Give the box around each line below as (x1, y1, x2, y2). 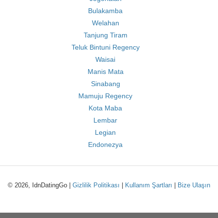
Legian (95, 128, 116, 136)
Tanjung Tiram (83, 31, 127, 39)
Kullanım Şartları (125, 182, 172, 189)
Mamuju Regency (78, 92, 132, 100)
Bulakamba (88, 7, 123, 15)
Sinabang (91, 80, 120, 88)
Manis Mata (87, 68, 124, 75)
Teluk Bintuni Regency (71, 43, 140, 51)
